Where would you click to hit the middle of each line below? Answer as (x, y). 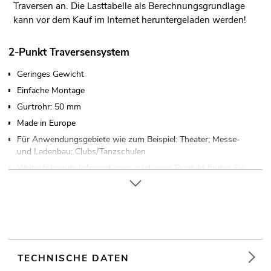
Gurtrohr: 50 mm (49, 106)
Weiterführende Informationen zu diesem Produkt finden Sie (131, 168)
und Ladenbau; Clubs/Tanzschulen (81, 151)
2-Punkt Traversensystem (69, 52)
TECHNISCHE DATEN (74, 258)
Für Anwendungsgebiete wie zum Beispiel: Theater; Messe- (129, 139)
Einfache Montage (51, 90)
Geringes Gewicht (51, 74)
